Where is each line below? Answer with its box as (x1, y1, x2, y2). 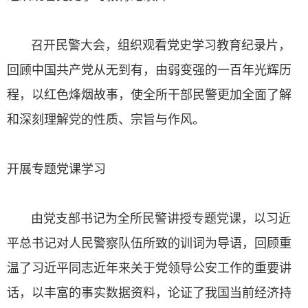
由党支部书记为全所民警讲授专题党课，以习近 (7, 210, 291, 226)
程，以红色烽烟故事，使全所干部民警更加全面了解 (7, 86, 291, 102)
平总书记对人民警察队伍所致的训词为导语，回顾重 (7, 234, 291, 251)
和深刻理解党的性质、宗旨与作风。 (7, 111, 205, 127)
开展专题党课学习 (7, 160, 106, 177)
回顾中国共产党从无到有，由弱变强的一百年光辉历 (7, 61, 291, 78)
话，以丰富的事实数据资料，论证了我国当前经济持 (7, 284, 291, 300)
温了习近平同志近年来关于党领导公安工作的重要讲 (7, 259, 291, 276)
